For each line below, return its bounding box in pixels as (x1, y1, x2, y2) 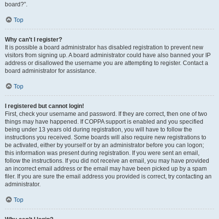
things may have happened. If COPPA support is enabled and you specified (5, 118, 203, 125)
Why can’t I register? (5, 36, 62, 43)
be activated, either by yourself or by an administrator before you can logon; (5, 142, 204, 149)
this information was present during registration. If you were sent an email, (5, 150, 199, 156)
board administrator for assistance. (5, 67, 96, 74)
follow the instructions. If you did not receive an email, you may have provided (5, 157, 209, 164)
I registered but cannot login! (5, 103, 84, 109)
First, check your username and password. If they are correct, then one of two (5, 110, 207, 117)
